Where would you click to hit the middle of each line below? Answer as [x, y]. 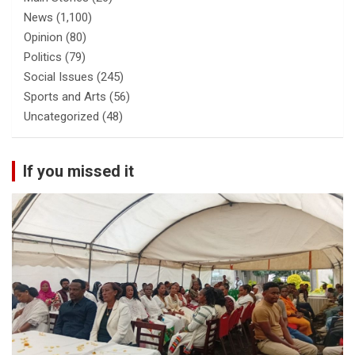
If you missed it [78, 171]
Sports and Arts [65, 96]
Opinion [43, 37]
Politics [43, 57]
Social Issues [59, 76]
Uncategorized [61, 116]
